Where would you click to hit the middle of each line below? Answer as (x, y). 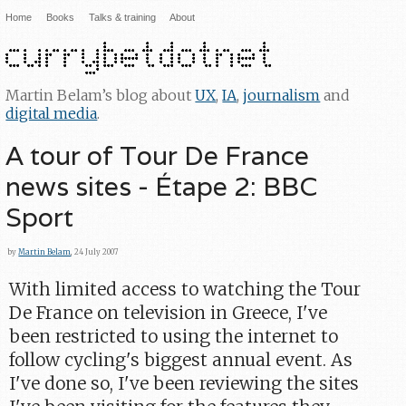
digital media (52, 113)
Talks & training (122, 17)
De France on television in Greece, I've (169, 313)
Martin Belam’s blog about (101, 95)
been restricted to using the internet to (174, 337)
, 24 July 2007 (95, 251)
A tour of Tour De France (158, 155)
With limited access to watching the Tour (185, 290)
